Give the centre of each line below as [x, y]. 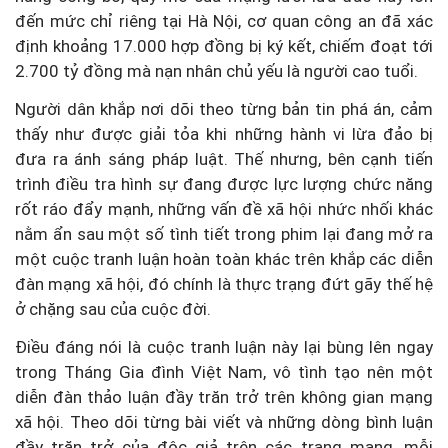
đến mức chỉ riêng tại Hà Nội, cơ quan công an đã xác [224, 20]
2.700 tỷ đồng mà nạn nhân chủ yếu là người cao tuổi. [216, 70]
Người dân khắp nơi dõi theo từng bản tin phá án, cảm [224, 108]
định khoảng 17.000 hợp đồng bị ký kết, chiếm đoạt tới [224, 45]
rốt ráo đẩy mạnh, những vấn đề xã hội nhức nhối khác [224, 208]
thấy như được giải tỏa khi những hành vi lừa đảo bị [224, 133]
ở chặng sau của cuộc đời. [113, 308]
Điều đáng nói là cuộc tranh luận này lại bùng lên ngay [224, 346]
